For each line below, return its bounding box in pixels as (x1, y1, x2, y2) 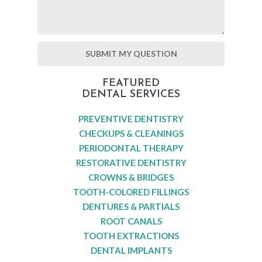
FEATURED (102, 77, 160, 89)
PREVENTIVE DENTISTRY (78, 113, 184, 124)
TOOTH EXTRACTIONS (83, 230, 179, 241)
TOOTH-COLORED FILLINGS (73, 186, 189, 197)
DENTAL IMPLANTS (90, 244, 172, 256)
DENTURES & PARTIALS (82, 201, 180, 212)
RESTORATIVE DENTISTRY (75, 157, 187, 168)
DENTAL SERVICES (82, 88, 180, 100)
